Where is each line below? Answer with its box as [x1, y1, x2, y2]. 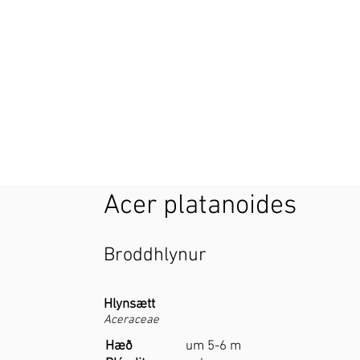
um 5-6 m [186, 338, 242, 355]
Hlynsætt [104, 297, 156, 313]
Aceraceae [104, 313, 160, 328]
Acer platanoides [104, 190, 297, 223]
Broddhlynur [104, 244, 207, 268]
